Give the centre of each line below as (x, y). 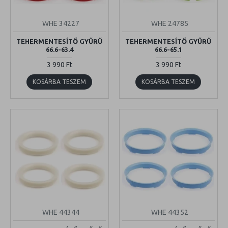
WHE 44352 (169, 212)
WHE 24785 (169, 23)
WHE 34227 (61, 23)
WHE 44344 (61, 212)
